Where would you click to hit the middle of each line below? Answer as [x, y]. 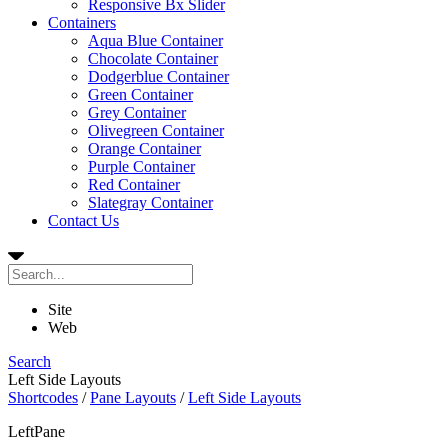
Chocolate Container [153, 58]
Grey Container [137, 112]
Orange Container [144, 148]
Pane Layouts [133, 397]
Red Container [134, 184]
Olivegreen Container [156, 130]
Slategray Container [150, 202]
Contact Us [83, 220]
